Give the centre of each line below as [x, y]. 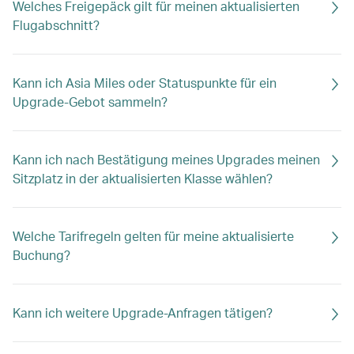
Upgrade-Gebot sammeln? [90, 102]
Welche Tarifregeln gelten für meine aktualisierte [153, 236]
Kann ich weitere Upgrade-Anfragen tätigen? [143, 313]
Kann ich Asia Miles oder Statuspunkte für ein [145, 83]
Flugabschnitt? [56, 25]
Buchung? [41, 255]
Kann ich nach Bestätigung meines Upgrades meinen [166, 159]
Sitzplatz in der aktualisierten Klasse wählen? [143, 178]
